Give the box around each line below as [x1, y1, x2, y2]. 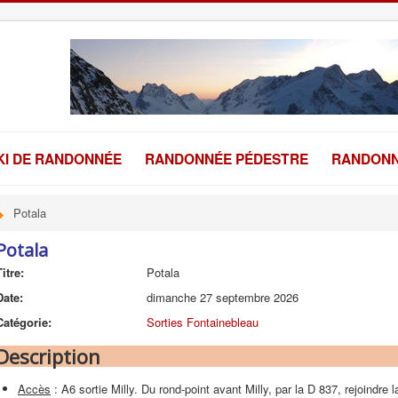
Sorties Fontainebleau [147, 314, 259, 330]
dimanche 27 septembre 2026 [147, 289, 298, 306]
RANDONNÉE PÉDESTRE [145, 148, 308, 169]
